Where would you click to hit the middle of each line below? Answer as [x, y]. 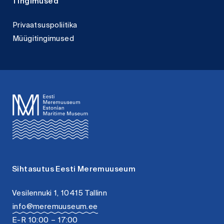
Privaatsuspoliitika [45, 26]
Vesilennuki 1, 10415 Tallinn [60, 194]
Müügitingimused [43, 39]
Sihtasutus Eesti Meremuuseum [74, 170]
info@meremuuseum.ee [55, 207]
